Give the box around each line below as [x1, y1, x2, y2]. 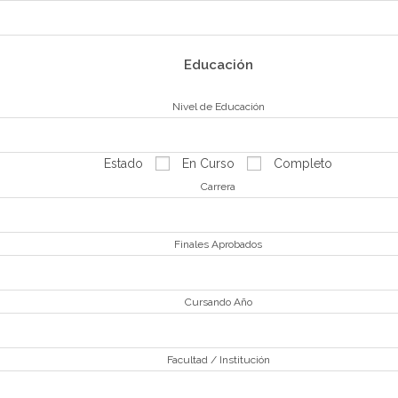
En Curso [182, 156, 235, 171]
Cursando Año [184, 296, 252, 308]
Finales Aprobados [174, 238, 263, 251]
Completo [274, 156, 333, 171]
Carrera [201, 180, 236, 193]
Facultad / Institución [166, 354, 270, 366]
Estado [104, 156, 144, 171]
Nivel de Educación [171, 100, 265, 113]
